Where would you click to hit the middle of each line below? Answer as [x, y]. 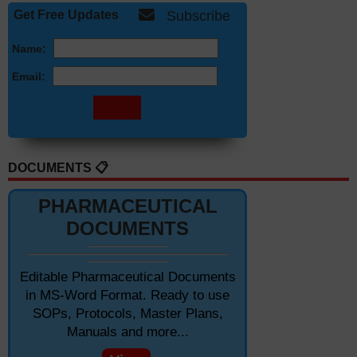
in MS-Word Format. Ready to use [127, 296]
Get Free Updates [66, 15]
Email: [29, 77]
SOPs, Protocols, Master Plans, [127, 314]
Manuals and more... [127, 332]
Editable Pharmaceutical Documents [127, 277]
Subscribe [198, 16]
